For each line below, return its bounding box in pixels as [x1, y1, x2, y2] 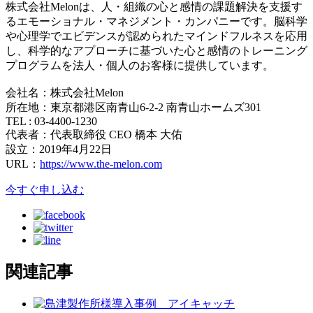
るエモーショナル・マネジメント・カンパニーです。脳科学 [6, 15, 307, 27]
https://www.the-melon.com [40, 157, 162, 170]
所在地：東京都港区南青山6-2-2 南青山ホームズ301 [6, 101, 261, 113]
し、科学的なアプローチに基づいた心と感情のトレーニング [6, 44, 307, 57]
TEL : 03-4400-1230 [6, 115, 97, 127]
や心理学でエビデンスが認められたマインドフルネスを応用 [6, 29, 307, 42]
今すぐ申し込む [6, 183, 84, 196]
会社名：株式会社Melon [6, 86, 124, 99]
